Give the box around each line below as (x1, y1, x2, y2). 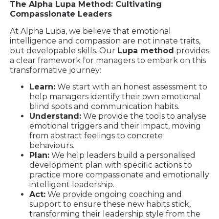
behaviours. (29, 141, 74, 151)
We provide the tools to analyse (81, 111, 206, 121)
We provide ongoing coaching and (45, 190, 182, 199)
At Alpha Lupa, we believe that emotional (10, 26, 171, 36)
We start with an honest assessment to (55, 82, 207, 92)
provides (174, 45, 209, 55)
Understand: (29, 111, 81, 121)
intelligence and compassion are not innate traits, (10, 36, 200, 45)
